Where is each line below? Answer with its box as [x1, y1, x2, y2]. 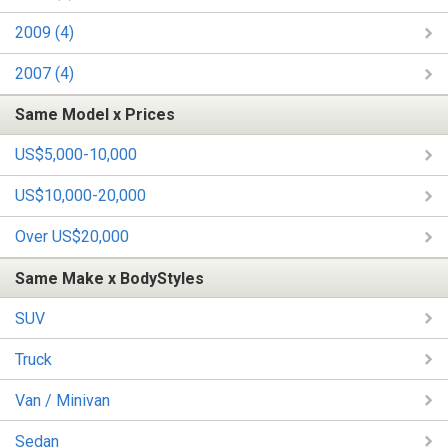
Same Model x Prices [15, 105, 175, 125]
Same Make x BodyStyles [15, 268, 204, 288]
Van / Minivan [15, 390, 110, 410]
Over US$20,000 [15, 227, 129, 247]
